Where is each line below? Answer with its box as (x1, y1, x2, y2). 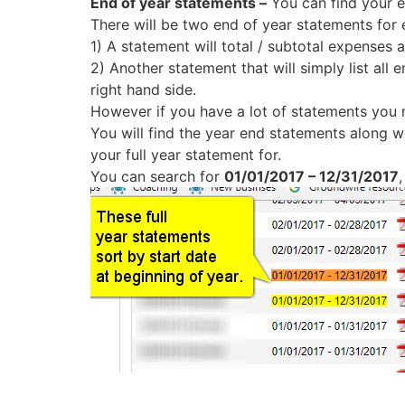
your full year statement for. (89, 146, 281, 165)
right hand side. (89, 80, 196, 99)
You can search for (89, 167, 224, 186)
